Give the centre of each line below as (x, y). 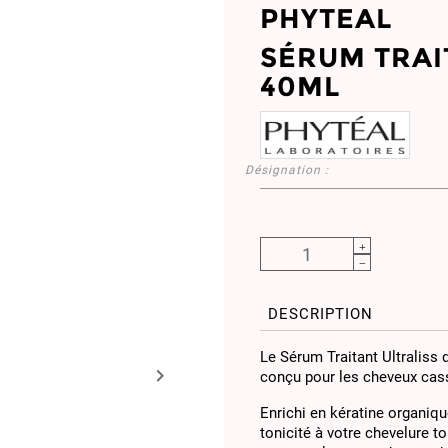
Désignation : (287, 170)
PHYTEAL (326, 19)
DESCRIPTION (320, 314)
